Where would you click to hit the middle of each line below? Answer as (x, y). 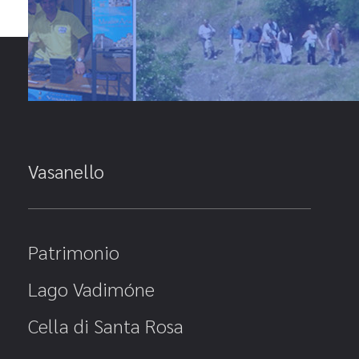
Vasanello (66, 171)
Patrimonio (74, 252)
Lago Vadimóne (91, 289)
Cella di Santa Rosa (106, 326)
